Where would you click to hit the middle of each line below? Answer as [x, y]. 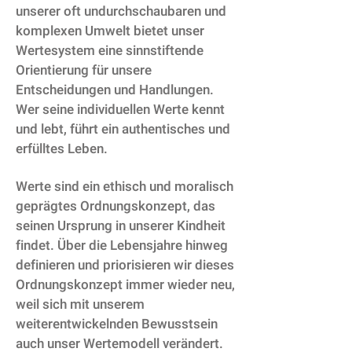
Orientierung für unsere [84, 70]
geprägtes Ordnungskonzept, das [115, 206]
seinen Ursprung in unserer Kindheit [121, 226]
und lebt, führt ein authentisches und [123, 129]
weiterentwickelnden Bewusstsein [117, 324]
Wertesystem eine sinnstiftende [110, 51]
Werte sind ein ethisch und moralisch [125, 187]
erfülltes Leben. [62, 149]
